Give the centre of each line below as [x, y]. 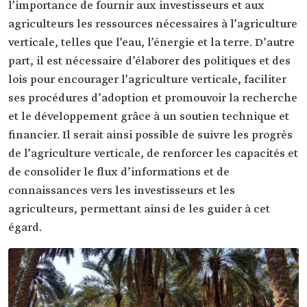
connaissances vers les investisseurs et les [122, 191]
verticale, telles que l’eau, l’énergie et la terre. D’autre [151, 43]
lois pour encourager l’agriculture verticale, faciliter [147, 80]
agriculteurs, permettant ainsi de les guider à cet [139, 210]
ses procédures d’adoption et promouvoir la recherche [153, 99]
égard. [25, 228]
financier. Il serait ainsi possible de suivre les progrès [150, 136]
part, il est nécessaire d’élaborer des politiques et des [149, 62]
